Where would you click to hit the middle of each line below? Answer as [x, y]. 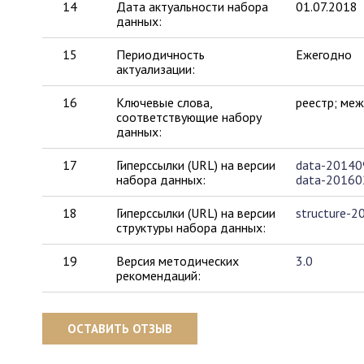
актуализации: [156, 69]
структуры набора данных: [191, 227]
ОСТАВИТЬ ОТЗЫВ [120, 329]
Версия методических [178, 261]
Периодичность [161, 54]
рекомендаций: [159, 275]
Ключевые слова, [165, 102]
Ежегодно [323, 54]
